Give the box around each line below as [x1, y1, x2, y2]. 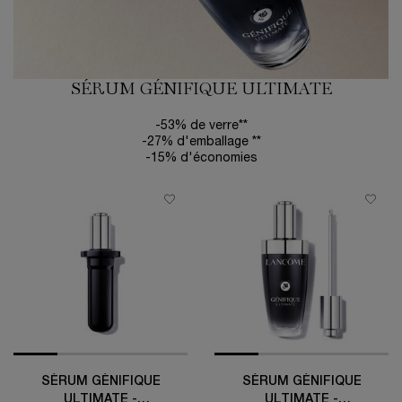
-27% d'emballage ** [141, 136, 261, 149]
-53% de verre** [154, 120, 248, 133]
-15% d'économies [144, 153, 258, 165]
